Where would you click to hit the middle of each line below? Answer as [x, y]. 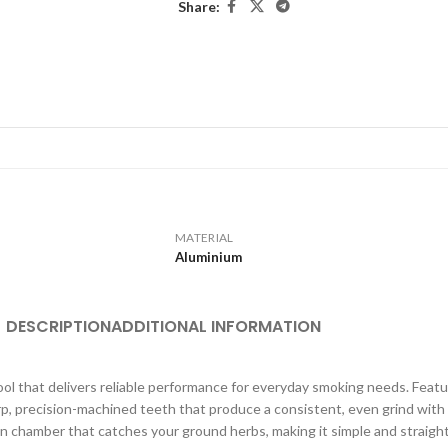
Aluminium [208, 256]
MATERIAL [204, 237]
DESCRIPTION [58, 326]
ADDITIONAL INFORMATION [215, 326]
